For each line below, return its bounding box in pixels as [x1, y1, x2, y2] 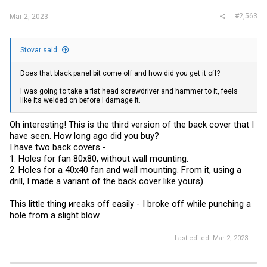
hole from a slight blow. [10, 210, 101, 221]
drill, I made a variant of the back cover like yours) [10, 176, 203, 187]
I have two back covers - [10, 142, 106, 153]
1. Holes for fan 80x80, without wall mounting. [10, 153, 188, 164]
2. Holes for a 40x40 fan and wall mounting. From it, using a [10, 164, 241, 175]
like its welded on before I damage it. [20, 95, 141, 104]
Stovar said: [20, 45, 59, 54]
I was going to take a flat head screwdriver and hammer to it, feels [20, 86, 238, 95]
